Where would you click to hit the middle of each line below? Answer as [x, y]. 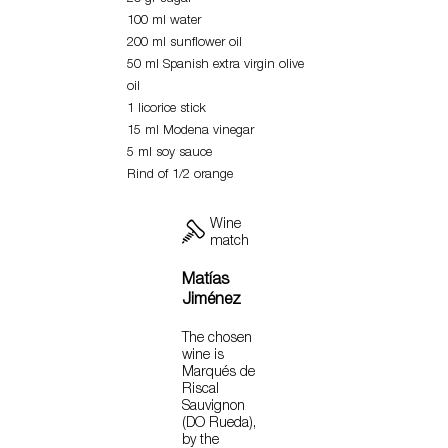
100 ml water [164, 22]
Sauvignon [213, 407]
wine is [203, 356]
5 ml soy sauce [169, 154]
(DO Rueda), [219, 424]
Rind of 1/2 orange [180, 176]
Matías [205, 281]
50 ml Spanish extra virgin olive [215, 66]
